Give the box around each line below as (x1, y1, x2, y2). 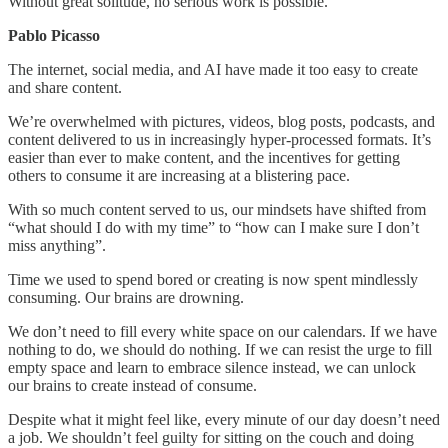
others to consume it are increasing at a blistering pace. (8, 166, 350, 184)
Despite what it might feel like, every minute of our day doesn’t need (8, 410, 440, 428)
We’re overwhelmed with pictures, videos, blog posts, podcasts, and (8, 112, 435, 130)
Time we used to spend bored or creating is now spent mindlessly (8, 270, 418, 288)
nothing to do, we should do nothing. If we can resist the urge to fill (8, 340, 432, 358)
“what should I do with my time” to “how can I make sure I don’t (8, 218, 419, 236)
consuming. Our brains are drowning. (8, 288, 244, 306)
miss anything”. (8, 236, 106, 254)
